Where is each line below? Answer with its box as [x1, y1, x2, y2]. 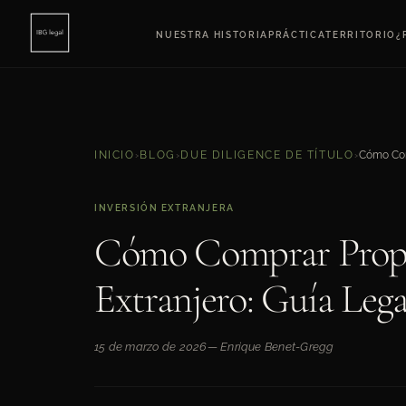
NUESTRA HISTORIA [156, 29, 268, 40]
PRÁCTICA [267, 29, 326, 40]
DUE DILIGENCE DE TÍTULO [180, 148, 354, 161]
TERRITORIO [325, 29, 396, 40]
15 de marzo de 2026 [94, 340, 208, 353]
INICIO [94, 148, 135, 161]
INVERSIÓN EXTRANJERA [94, 203, 235, 213]
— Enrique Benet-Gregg [207, 340, 334, 353]
